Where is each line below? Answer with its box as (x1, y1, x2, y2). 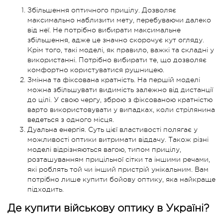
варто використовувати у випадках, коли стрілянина (27, 106, 215, 114)
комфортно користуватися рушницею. (27, 66, 164, 74)
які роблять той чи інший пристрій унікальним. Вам (27, 165, 209, 174)
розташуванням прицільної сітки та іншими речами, (27, 155, 210, 164)
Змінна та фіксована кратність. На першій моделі (27, 76, 200, 84)
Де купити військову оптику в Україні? (7, 202, 209, 214)
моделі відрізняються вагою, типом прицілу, (27, 145, 181, 154)
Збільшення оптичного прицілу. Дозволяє (27, 6, 176, 14)
